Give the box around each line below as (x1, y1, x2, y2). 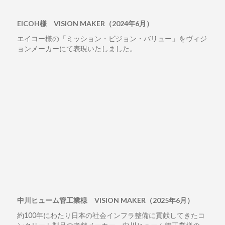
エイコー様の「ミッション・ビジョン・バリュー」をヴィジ (17, 34, 207, 43)
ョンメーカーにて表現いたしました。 (17, 44, 137, 53)
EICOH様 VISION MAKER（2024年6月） (17, 19, 153, 28)
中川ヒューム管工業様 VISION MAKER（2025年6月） (17, 196, 194, 205)
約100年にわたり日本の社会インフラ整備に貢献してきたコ (17, 211, 205, 220)
